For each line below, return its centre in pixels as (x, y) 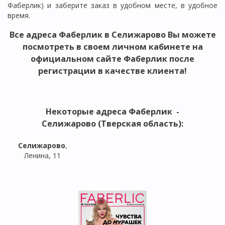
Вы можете (191, 35)
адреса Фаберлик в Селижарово (96, 35)
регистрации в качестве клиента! (113, 71)
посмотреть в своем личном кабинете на (113, 47)
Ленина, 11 (43, 156)
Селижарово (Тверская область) (111, 123)
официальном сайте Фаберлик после (113, 59)
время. (19, 15)
